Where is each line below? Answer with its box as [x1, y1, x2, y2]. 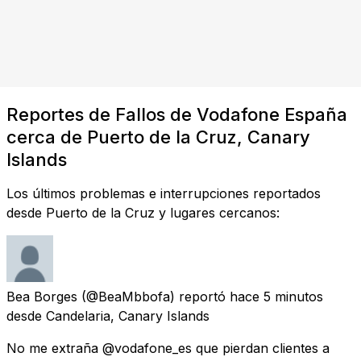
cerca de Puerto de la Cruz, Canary [6, 126, 310, 147]
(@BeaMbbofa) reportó [81, 288, 226, 305]
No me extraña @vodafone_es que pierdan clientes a [6, 339, 330, 356]
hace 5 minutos [230, 288, 323, 305]
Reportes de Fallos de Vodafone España [6, 103, 347, 125]
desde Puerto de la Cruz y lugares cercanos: [6, 204, 280, 221]
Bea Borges [6, 288, 77, 305]
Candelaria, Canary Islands [46, 307, 210, 324]
